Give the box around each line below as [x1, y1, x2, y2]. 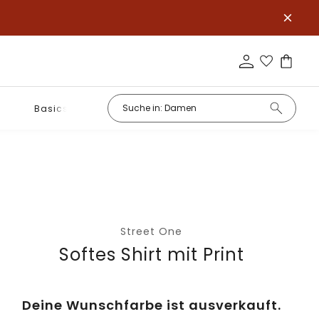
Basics [33, 102, 68, 115]
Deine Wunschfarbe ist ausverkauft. [21, 296, 281, 314]
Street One [120, 224, 183, 239]
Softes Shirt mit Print [58, 243, 244, 266]
